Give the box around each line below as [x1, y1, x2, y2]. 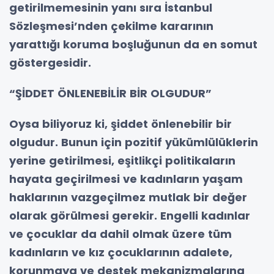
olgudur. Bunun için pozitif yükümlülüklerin [9, 134, 258, 150]
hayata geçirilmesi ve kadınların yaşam [9, 171, 243, 187]
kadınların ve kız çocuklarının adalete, [9, 244, 232, 260]
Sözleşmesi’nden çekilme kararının [9, 18, 213, 34]
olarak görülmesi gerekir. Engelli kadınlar [9, 207, 250, 223]
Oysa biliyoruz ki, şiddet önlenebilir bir [9, 116, 232, 131]
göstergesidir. [9, 54, 91, 70]
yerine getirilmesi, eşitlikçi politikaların [9, 152, 235, 168]
